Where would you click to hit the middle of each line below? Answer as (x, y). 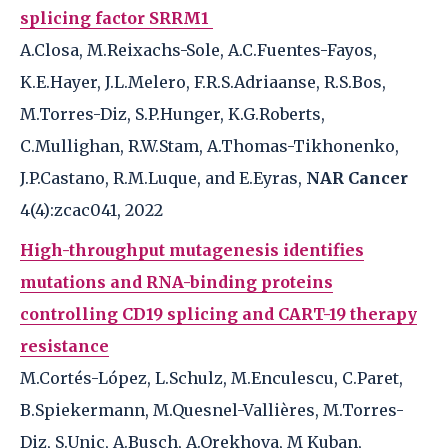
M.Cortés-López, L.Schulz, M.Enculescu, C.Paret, (211, 378)
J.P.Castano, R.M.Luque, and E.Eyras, (161, 178)
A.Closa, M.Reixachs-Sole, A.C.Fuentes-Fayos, (198, 50)
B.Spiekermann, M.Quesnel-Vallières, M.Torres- (212, 410)
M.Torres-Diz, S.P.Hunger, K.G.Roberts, (172, 114)
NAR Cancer (355, 178)
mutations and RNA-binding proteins (176, 282)
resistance (64, 346)
